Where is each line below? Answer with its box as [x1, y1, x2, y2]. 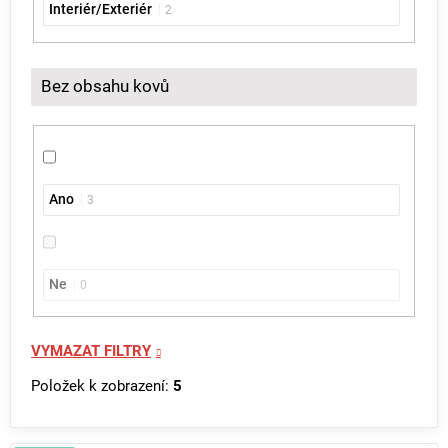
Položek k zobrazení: [31, 378, 173, 396]
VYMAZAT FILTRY [31, 343, 151, 361]
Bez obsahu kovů [41, 76, 169, 96]
